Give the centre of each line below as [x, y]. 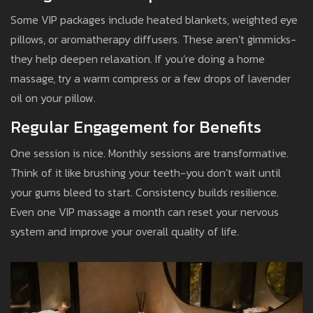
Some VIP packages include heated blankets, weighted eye [154, 20]
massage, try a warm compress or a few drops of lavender [151, 79]
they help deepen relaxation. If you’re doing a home [138, 59]
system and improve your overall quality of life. [125, 232]
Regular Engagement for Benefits [136, 127]
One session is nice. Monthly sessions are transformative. [150, 153]
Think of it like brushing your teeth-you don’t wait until [146, 173]
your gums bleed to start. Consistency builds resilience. [145, 192]
